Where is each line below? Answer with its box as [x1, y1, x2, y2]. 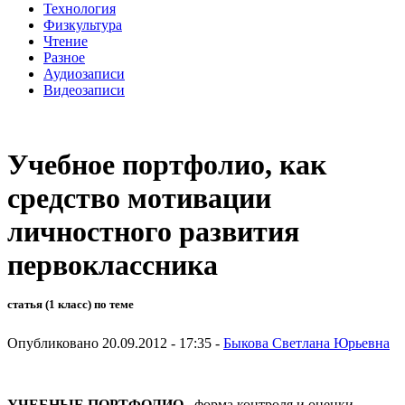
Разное [43, 49, 85, 65]
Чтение [43, 33, 88, 49]
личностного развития [7, 215, 299, 249]
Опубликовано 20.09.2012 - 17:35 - [7, 334, 223, 351]
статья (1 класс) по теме [7, 297, 134, 312]
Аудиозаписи [43, 65, 125, 81]
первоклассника [7, 249, 218, 282]
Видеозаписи [43, 81, 125, 98]
